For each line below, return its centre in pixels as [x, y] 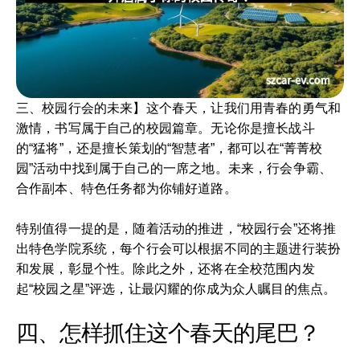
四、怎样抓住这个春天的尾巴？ [168, 333]
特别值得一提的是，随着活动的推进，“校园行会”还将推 [176, 228]
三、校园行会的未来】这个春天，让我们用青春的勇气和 [179, 108]
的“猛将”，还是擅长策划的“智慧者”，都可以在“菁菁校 [170, 148]
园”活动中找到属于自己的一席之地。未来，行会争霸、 [174, 168]
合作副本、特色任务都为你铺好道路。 [127, 188]
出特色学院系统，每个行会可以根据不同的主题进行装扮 [179, 248]
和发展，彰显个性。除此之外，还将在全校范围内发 [166, 268]
